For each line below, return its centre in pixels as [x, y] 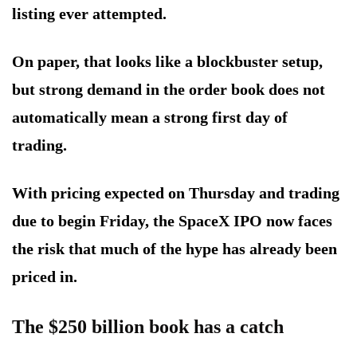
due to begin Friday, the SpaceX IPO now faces [172, 221]
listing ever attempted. [89, 14]
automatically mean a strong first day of [150, 118]
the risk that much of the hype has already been [175, 249]
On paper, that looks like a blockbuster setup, [167, 62]
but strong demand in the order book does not [169, 90]
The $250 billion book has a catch [148, 327]
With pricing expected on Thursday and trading [176, 193]
